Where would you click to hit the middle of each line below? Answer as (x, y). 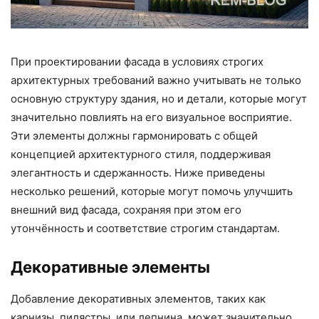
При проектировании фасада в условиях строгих (137, 62)
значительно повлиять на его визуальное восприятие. (151, 117)
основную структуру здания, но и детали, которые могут (159, 99)
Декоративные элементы (110, 267)
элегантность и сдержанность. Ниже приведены (138, 173)
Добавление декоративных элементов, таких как (138, 299)
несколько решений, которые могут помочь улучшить (152, 192)
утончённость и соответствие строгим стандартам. (145, 229)
